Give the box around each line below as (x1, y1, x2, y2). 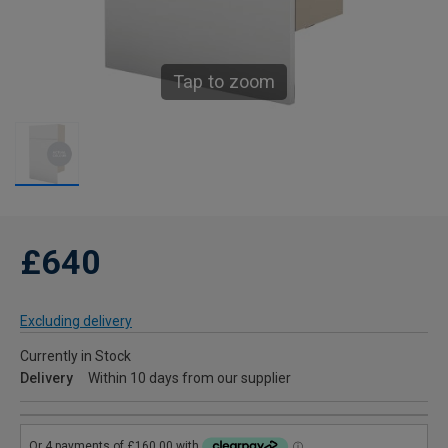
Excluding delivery (20, 313, 132, 330)
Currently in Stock (20, 348, 131, 365)
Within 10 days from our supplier (88, 370, 291, 387)
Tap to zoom (173, 71, 275, 93)
